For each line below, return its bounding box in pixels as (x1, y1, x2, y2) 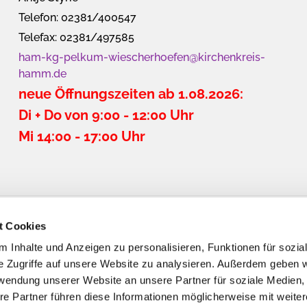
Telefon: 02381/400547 (18, 11, 136, 25)
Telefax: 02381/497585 (18, 31, 134, 45)
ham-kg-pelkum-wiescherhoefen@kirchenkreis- (18, 51, 265, 64)
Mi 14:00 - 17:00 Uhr (18, 128, 145, 145)
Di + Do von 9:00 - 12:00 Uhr (18, 107, 194, 124)
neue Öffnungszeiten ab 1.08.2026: (18, 86, 243, 103)
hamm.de (18, 67, 66, 81)
